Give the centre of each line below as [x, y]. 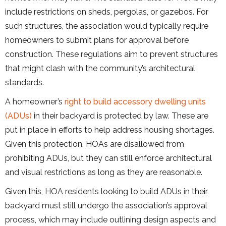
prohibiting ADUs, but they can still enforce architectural [108, 158]
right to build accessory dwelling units [135, 101]
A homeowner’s [35, 101]
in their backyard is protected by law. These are [120, 116]
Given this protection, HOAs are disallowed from [95, 144]
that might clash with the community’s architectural [100, 68]
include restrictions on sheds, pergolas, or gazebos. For [107, 12]
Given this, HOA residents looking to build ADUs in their [106, 191]
